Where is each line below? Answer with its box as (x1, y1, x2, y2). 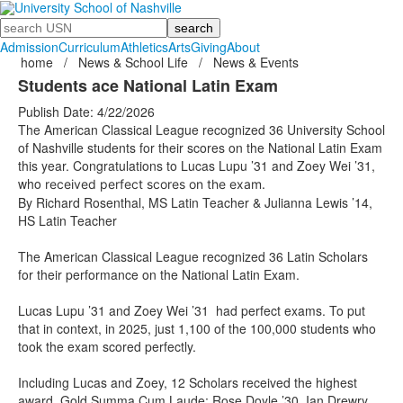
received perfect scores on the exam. (45, 176, 265, 192)
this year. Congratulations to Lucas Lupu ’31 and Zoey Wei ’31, (18, 157, 375, 175)
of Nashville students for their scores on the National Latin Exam (18, 139, 382, 157)
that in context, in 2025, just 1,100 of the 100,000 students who (18, 319, 376, 337)
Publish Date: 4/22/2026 (18, 103, 155, 121)
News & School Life (78, 53, 188, 71)
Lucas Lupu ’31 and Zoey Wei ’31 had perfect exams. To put (18, 301, 365, 319)
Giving (191, 38, 227, 56)
